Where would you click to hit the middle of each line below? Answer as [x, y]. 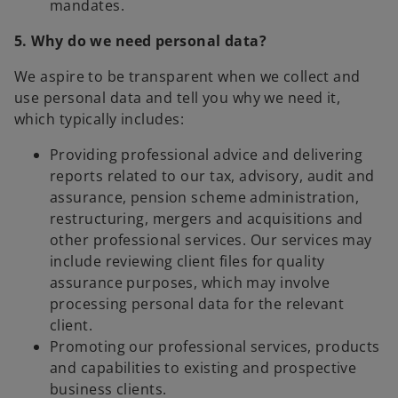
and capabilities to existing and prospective [203, 368]
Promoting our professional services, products [215, 347]
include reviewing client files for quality [187, 262]
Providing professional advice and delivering [207, 155]
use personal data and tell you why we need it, [178, 98]
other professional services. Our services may [211, 240]
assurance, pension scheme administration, [205, 198]
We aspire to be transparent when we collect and [187, 77]
